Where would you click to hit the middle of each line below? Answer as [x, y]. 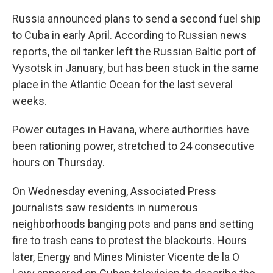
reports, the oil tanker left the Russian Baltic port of [134, 51]
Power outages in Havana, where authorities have [131, 129]
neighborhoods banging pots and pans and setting [133, 224]
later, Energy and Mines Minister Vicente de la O [126, 257]
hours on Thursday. [58, 162]
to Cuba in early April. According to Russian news [129, 35]
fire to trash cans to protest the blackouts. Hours [129, 240]
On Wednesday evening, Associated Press [114, 191]
